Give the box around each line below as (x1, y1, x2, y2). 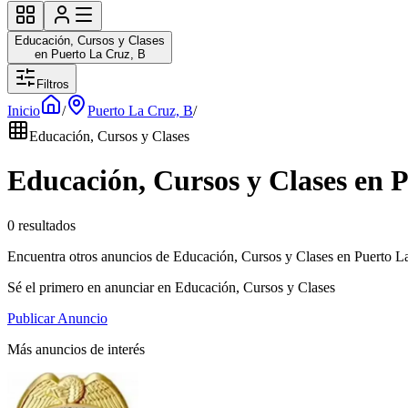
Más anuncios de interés (7, 341, 145, 357)
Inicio (7, 103, 40, 118)
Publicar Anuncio (7, 310, 107, 326)
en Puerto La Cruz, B (34, 47, 146, 61)
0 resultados (7, 217, 76, 233)
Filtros (36, 77, 69, 91)
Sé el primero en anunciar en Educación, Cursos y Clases (7, 279, 335, 295)
